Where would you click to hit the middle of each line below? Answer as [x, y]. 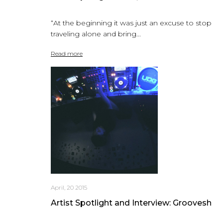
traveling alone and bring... [96, 34]
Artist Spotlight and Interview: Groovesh [131, 203]
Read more [67, 53]
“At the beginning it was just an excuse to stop [131, 23]
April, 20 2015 [69, 187]
